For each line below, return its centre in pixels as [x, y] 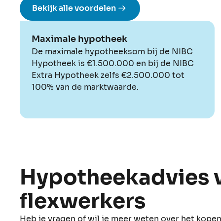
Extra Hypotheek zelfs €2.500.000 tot [108, 75]
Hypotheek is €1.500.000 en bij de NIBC [113, 63]
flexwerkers [83, 201]
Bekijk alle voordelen [74, 8]
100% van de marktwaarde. [85, 87]
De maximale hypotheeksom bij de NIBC [112, 51]
